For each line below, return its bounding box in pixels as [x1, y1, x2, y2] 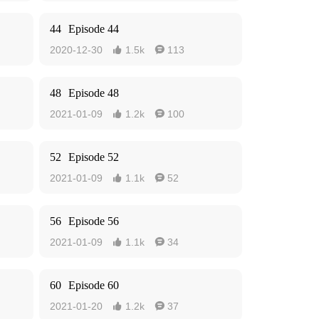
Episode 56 [68, 215, 119, 227]
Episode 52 [68, 151, 119, 163]
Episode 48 [68, 87, 119, 99]
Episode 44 [68, 23, 119, 35]
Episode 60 [68, 279, 119, 291]
